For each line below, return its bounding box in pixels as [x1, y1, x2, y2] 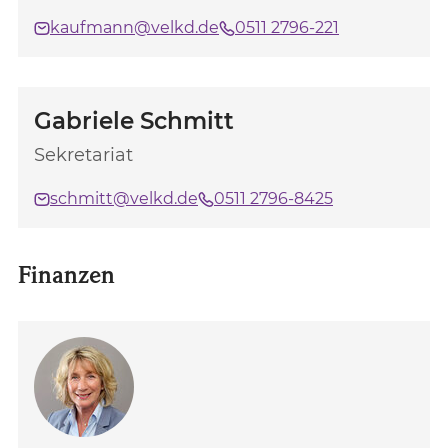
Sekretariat [34, 144, 133, 166]
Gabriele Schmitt [34, 107, 234, 135]
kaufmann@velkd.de [50, 18, 219, 37]
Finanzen [18, 259, 115, 290]
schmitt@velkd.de [50, 189, 198, 208]
